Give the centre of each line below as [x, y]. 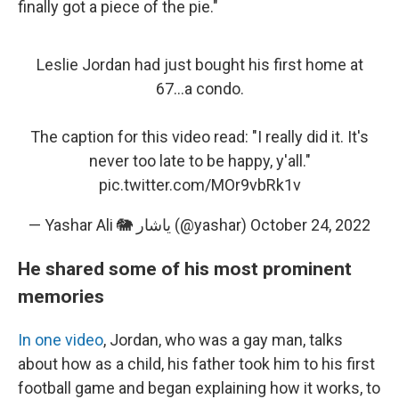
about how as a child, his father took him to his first [196, 363]
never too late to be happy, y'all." [199, 160]
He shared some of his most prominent [185, 268]
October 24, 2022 [310, 224]
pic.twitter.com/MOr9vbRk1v [199, 184]
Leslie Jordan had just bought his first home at [199, 64]
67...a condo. [199, 88]
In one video [61, 339]
